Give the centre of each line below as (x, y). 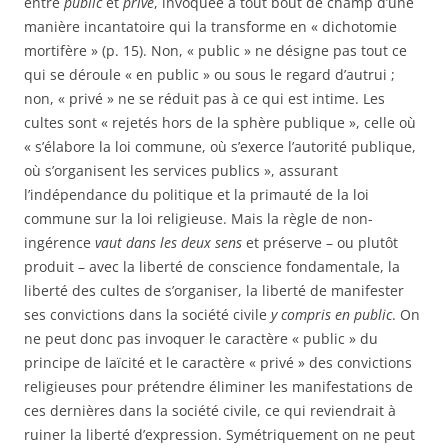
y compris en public (331, 314)
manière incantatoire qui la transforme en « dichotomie (210, 26)
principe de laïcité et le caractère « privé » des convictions (218, 362)
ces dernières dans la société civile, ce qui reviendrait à (210, 410)
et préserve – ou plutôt (320, 242)
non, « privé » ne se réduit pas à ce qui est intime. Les (204, 98)
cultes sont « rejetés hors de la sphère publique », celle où (220, 122)
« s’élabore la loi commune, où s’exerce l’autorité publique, (220, 146)
